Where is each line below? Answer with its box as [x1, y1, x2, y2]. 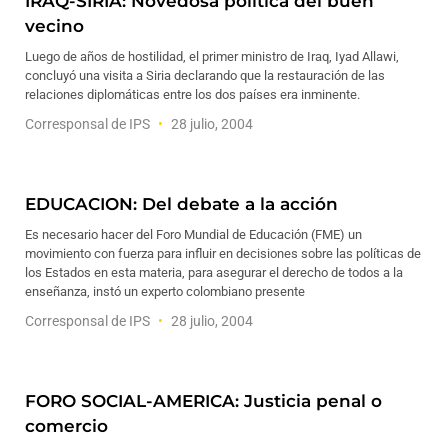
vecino [25, 16, 84, 36]
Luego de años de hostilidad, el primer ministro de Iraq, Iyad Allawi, [25, 49, 399, 64]
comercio [25, 416, 108, 436]
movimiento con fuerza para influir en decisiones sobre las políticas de [25, 246, 421, 261]
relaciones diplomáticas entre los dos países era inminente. [25, 87, 360, 102]
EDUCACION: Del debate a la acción [25, 194, 338, 214]
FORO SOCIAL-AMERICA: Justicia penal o [25, 391, 382, 411]
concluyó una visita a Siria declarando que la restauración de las [25, 68, 385, 83]
